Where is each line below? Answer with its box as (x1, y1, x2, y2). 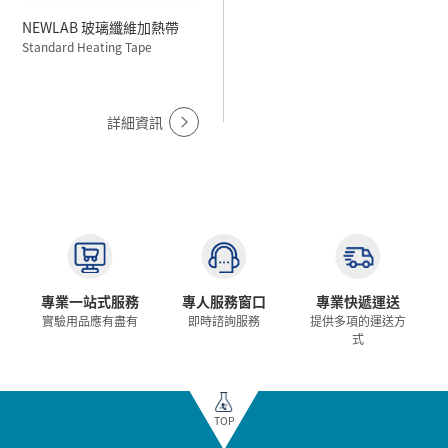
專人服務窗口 (181, 290, 266, 311)
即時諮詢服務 (187, 311, 260, 329)
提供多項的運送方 (310, 311, 407, 329)
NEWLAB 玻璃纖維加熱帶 (81, 17, 180, 38)
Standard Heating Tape (22, 38, 153, 56)
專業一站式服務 (40, 290, 139, 311)
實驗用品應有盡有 (41, 311, 138, 329)
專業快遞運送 (316, 290, 401, 311)
